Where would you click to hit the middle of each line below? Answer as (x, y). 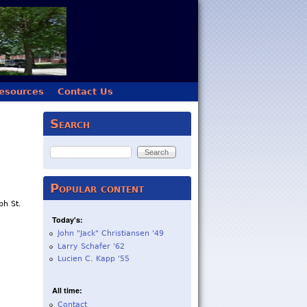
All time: (67, 291)
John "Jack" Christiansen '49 (110, 233)
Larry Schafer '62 (91, 246)
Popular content (97, 188)
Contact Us (85, 91)
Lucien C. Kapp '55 (93, 259)
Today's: (67, 219)
